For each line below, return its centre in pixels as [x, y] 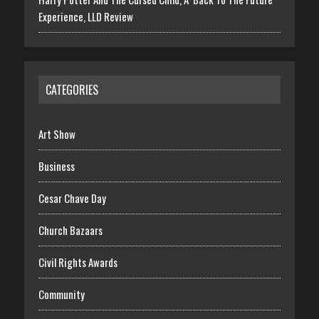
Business [56, 166]
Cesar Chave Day [72, 198]
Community [61, 294]
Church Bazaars [70, 230]
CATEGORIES [72, 90]
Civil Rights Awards [78, 262]
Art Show [57, 134]
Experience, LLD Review [85, 17]
